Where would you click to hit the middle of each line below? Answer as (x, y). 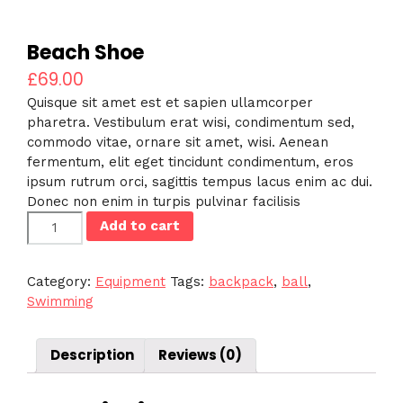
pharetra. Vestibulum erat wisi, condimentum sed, (191, 122)
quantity (55, 260)
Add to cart (140, 225)
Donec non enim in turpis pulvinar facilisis (164, 201)
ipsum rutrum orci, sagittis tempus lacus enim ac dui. (200, 181)
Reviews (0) (200, 355)
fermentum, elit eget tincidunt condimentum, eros (190, 161)
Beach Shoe (85, 52)
